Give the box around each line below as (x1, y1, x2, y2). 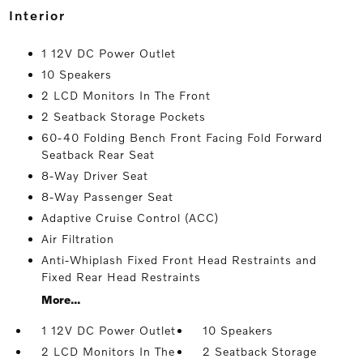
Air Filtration (41, 232, 114, 246)
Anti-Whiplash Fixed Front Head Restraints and (41, 253, 317, 267)
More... (41, 293, 80, 306)
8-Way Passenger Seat (41, 190, 173, 203)
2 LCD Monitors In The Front (41, 88, 211, 102)
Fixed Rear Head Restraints (41, 270, 201, 284)
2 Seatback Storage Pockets (41, 109, 206, 123)
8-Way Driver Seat (41, 169, 148, 182)
